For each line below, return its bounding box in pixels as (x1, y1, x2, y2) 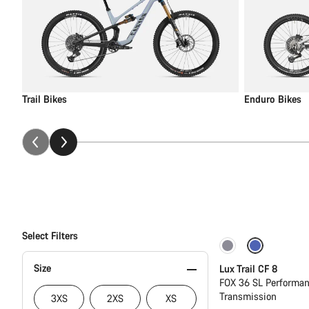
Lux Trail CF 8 (219, 261, 277, 275)
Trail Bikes (22, 92, 67, 106)
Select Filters (22, 228, 78, 242)
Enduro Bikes (244, 92, 301, 106)
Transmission (219, 289, 277, 303)
